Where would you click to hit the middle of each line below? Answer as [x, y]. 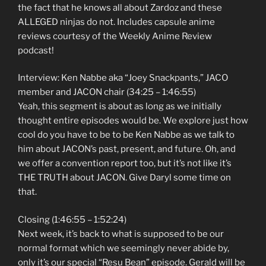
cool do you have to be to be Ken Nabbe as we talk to [126, 135]
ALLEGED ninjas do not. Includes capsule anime [116, 22]
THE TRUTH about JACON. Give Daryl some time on [124, 178]
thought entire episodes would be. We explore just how [133, 121]
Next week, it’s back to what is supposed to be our [121, 234]
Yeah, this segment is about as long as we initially [120, 107]
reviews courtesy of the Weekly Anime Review [115, 36]
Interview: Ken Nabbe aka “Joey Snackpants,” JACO [123, 78]
